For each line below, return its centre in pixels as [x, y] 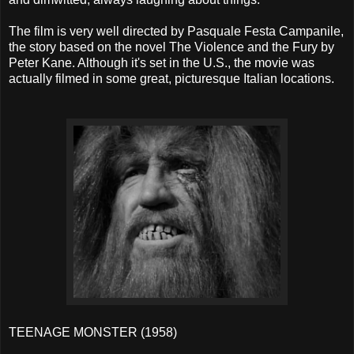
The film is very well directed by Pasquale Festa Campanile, [176, 31]
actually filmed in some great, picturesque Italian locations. [171, 78]
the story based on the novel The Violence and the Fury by [171, 47]
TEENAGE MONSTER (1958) [93, 332]
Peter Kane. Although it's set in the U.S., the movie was [162, 62]
